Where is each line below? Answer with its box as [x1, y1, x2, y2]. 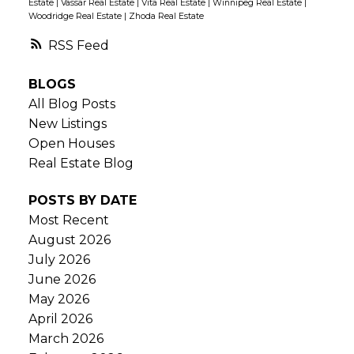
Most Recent [28, 213, 109, 228]
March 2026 [28, 331, 104, 347]
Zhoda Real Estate [128, 11, 204, 22]
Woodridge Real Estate [28, 11, 124, 22]
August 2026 [28, 232, 111, 248]
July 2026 [28, 252, 90, 268]
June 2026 [28, 272, 96, 288]
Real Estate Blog [28, 155, 134, 171]
